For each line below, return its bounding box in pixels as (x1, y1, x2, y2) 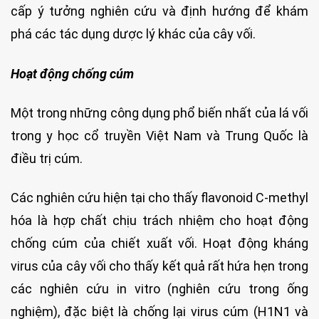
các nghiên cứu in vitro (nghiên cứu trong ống (11, 281, 308, 297)
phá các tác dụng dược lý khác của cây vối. (11, 26, 256, 42)
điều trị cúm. (11, 151, 83, 167)
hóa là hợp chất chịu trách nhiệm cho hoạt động (11, 213, 308, 229)
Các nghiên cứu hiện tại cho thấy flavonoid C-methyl (11, 190, 308, 206)
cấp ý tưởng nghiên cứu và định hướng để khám (11, 4, 308, 19)
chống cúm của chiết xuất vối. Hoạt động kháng (11, 236, 308, 251)
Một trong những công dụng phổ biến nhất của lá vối (11, 105, 308, 121)
